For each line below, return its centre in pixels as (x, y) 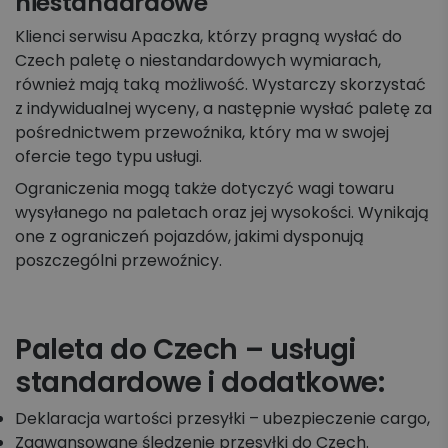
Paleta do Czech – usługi (185, 350)
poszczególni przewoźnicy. (118, 261)
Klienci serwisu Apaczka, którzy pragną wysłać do (208, 37)
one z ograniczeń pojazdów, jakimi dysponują (189, 237)
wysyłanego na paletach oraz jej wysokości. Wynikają (222, 213)
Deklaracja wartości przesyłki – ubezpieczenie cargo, (222, 419)
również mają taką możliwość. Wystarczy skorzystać (220, 85)
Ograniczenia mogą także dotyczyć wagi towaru (204, 189)
